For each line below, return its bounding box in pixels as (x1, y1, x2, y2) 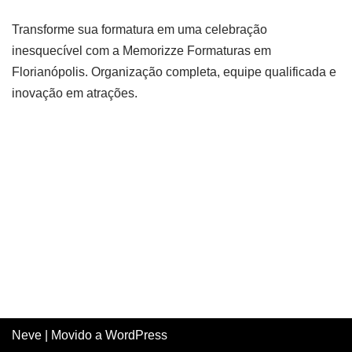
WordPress (105, 328, 167, 342)
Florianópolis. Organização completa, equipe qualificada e (12, 65, 336, 79)
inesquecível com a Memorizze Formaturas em (12, 44, 271, 57)
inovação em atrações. (12, 86, 137, 100)
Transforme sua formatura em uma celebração (12, 23, 267, 36)
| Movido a (42, 328, 105, 342)
